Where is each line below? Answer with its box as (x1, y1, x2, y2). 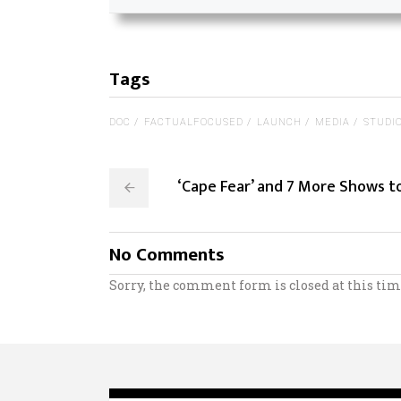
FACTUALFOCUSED (144, 115, 243, 128)
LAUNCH (257, 115, 302, 128)
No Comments (109, 238, 225, 270)
